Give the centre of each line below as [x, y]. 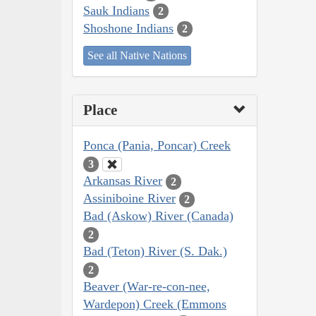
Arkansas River [123, 181]
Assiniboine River [129, 199]
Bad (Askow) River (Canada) [158, 216]
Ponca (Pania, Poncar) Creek [157, 146]
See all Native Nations [137, 56]
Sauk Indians [116, 10]
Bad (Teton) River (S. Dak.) [155, 251]
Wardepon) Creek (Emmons [155, 304]
